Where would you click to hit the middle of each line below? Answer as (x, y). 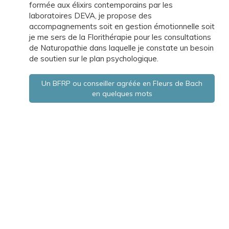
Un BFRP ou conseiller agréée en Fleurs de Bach (122, 83)
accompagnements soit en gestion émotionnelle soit (122, 26)
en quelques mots (122, 94)
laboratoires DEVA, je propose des (90, 16)
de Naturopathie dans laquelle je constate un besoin (121, 48)
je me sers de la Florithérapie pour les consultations (120, 37)
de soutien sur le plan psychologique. (94, 59)
